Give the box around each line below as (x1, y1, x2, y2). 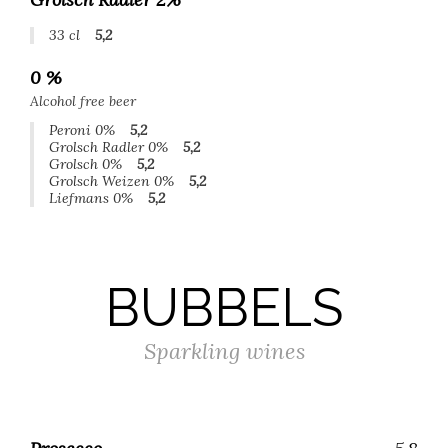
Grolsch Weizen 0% (49, 172, 174, 190)
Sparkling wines (143, 337, 305, 365)
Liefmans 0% (49, 189, 133, 207)
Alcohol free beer (30, 92, 136, 110)
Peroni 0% (49, 121, 115, 139)
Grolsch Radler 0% (49, 138, 168, 156)
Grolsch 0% (49, 155, 122, 173)
